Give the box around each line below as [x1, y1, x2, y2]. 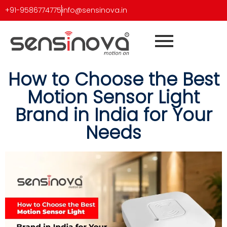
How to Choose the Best [8, 67, 219, 92]
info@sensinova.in [62, 5, 127, 15]
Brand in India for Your [15, 102, 212, 128]
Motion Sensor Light [27, 85, 200, 110]
